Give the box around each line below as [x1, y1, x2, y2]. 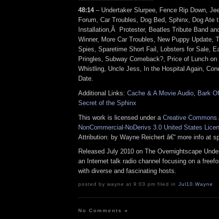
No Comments [78, 208, 125, 214]
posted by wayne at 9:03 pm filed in [78, 181, 178, 187]
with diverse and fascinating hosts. [78, 167, 176, 175]
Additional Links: [78, 89, 127, 97]
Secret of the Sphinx [78, 99, 136, 107]
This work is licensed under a [78, 113, 163, 121]
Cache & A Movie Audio [127, 89, 194, 97]
